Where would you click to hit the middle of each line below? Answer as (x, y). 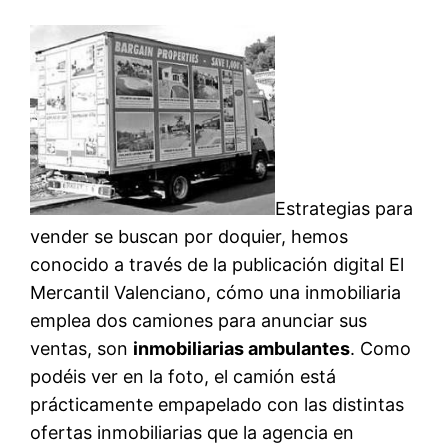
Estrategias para (343, 208)
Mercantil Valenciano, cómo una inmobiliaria (216, 292)
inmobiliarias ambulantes (242, 348)
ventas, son (82, 348)
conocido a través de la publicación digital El (217, 264)
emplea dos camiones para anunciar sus (199, 320)
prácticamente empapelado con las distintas (217, 404)
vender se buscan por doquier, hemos (189, 236)
